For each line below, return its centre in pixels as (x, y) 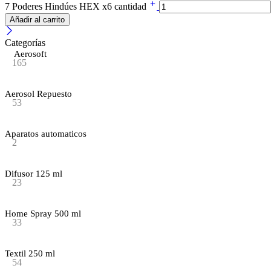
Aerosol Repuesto (38, 93)
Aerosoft (30, 54)
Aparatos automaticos (46, 133)
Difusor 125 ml (34, 173)
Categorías (25, 42)
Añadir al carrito (37, 19)
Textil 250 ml (30, 253)
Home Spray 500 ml (43, 213)
